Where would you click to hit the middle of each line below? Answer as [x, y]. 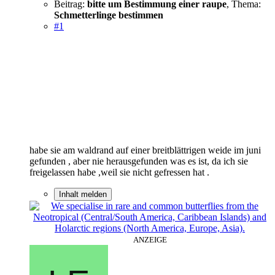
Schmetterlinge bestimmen [109, 15]
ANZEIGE [150, 239]
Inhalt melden [83, 194]
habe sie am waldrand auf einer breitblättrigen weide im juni [145, 150]
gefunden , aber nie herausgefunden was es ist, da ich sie [139, 161]
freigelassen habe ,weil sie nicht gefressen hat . [119, 172]
